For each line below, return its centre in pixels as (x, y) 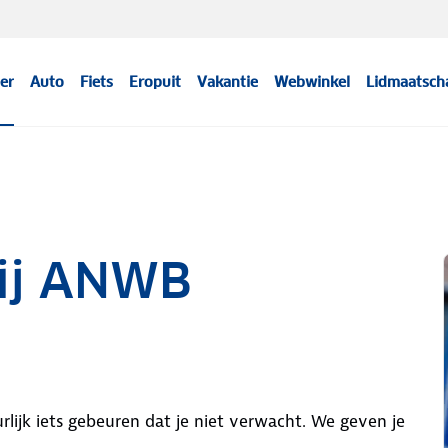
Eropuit (155, 82)
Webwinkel (312, 82)
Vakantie (228, 82)
